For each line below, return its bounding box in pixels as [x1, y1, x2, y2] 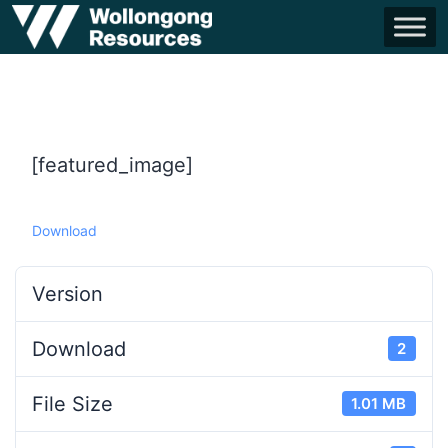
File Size [32, 391, 113, 416]
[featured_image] [31, 152, 193, 177]
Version [32, 281, 103, 306]
